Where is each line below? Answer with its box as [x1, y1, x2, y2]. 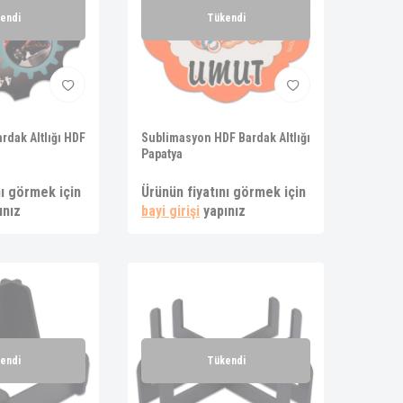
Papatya [141, 147, 183, 161]
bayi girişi [141, 202, 200, 219]
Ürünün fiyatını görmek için [141, 184, 306, 201]
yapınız [200, 202, 246, 219]
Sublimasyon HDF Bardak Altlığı [141, 130, 310, 145]
